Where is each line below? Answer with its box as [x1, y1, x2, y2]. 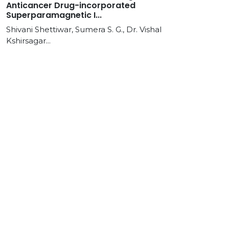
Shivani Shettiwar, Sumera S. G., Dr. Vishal [6, 25, 162, 34]
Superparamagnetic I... [6, 9, 102, 21]
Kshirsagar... [6, 36, 51, 45]
